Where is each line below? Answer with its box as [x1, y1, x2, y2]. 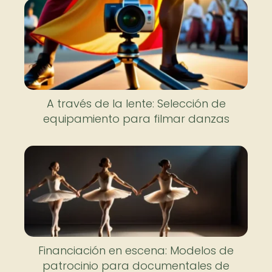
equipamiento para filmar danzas [42, 111, 229, 126]
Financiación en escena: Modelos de [38, 243, 234, 258]
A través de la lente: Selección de [46, 96, 226, 111]
